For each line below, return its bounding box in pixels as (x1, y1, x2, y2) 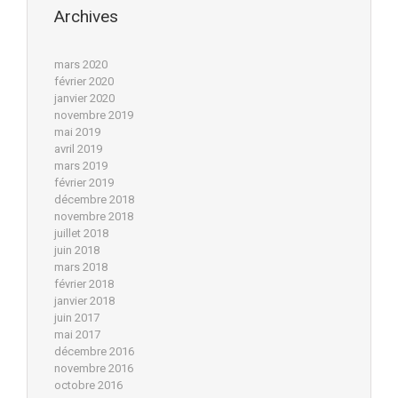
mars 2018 (54, 260, 107, 275)
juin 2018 (54, 243, 99, 258)
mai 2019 (54, 125, 100, 139)
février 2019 (54, 176, 114, 190)
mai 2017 (54, 328, 100, 342)
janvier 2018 (54, 294, 115, 308)
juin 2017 (54, 311, 99, 325)
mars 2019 (54, 159, 107, 173)
